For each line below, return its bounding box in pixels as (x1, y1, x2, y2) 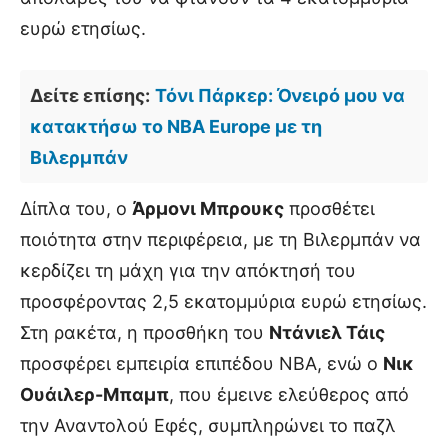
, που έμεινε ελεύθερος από (169, 384, 409, 406)
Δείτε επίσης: (30, 85, 150, 107)
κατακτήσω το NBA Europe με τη (30, 116, 322, 138)
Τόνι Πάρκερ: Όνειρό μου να (155, 85, 405, 107)
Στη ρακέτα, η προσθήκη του (20, 322, 269, 344)
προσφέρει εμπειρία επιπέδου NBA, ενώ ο (20, 353, 383, 375)
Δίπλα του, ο (20, 198, 132, 220)
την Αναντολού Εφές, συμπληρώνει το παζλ (20, 415, 396, 437)
